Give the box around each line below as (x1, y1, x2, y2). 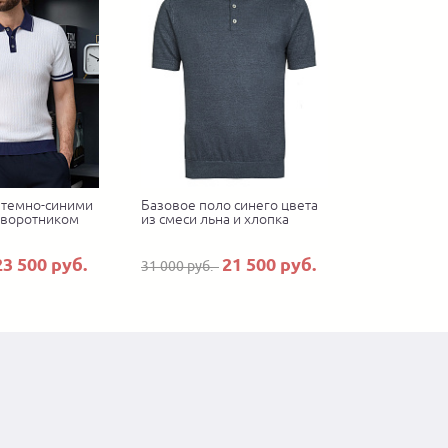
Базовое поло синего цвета (141, 197, 318, 214)
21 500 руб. (222, 254, 316, 275)
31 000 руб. (141, 258, 219, 275)
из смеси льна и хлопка (141, 211, 289, 228)
